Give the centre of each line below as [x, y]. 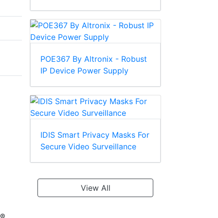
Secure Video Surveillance [88, 147]
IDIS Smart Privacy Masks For [95, 135]
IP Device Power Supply [84, 71]
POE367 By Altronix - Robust [94, 59]
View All [95, 188]
